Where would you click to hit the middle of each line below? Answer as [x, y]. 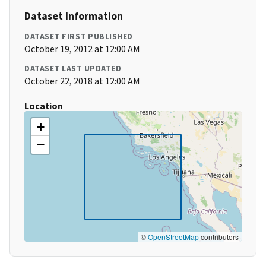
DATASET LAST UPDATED [73, 69]
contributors [219, 237]
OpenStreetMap [173, 237]
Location [44, 106]
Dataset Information [74, 16]
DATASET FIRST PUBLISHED [79, 37]
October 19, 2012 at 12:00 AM [82, 49]
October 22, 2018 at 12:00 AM [82, 81]
